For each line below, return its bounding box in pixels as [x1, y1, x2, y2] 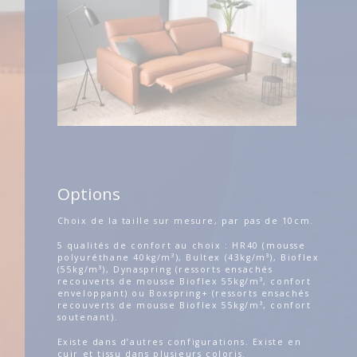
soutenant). [57, 311, 119, 323]
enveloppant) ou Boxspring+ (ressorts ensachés [57, 287, 314, 299]
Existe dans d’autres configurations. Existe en [57, 335, 302, 347]
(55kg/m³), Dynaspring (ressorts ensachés [57, 263, 273, 275]
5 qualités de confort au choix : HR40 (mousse [57, 239, 306, 251]
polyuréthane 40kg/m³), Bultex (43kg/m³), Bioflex [57, 251, 320, 263]
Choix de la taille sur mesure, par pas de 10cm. [57, 214, 314, 226]
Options [57, 182, 120, 206]
